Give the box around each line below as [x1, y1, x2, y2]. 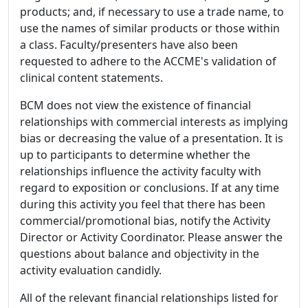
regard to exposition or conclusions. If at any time [20, 180, 279, 195]
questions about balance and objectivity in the [20, 246, 259, 261]
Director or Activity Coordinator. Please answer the [20, 230, 283, 245]
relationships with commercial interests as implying [20, 114, 288, 129]
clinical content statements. [20, 70, 163, 85]
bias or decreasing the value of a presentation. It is [20, 131, 283, 146]
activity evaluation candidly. [20, 263, 162, 278]
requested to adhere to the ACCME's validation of [20, 54, 276, 69]
